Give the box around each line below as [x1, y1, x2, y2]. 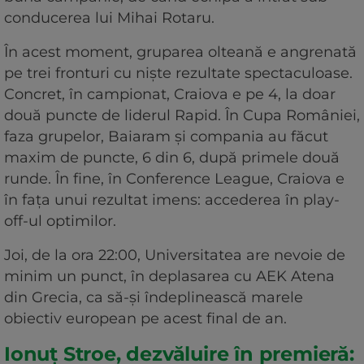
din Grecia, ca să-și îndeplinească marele [4, 288, 303, 307]
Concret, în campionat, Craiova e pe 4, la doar [4, 85, 336, 104]
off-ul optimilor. [4, 212, 120, 231]
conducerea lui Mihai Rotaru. [4, 9, 214, 28]
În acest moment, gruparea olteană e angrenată [4, 43, 357, 62]
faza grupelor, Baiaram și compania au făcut [4, 128, 328, 146]
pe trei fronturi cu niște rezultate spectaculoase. [4, 64, 353, 83]
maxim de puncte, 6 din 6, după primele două [4, 149, 340, 167]
